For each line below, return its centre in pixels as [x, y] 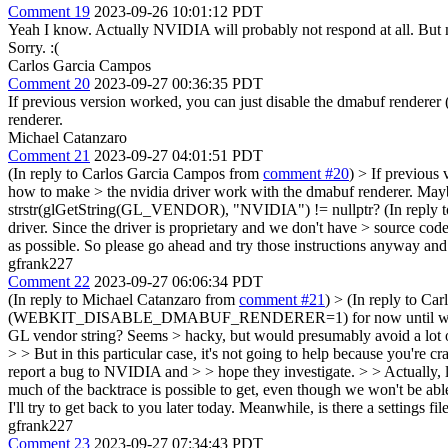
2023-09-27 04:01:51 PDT [178, 155]
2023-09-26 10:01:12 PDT [178, 11]
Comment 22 [49, 281]
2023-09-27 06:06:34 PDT [178, 281]
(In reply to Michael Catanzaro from [123, 299]
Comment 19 [49, 11]
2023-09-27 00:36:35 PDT [178, 83]
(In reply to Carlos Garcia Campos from [135, 173]
